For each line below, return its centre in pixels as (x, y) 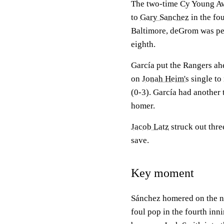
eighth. (143, 44)
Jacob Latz (150, 127)
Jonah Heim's (165, 79)
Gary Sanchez (164, 17)
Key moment (162, 173)
